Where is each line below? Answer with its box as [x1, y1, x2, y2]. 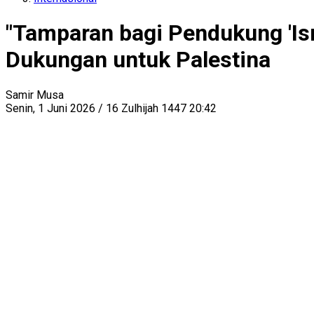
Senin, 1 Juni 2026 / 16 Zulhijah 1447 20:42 [6, 101, 217, 115]
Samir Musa [6, 88, 64, 102]
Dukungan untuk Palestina [6, 46, 271, 74]
